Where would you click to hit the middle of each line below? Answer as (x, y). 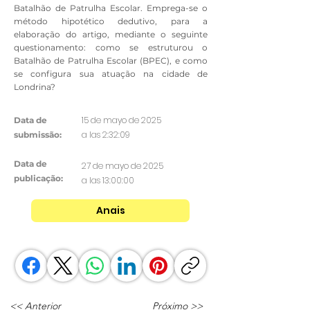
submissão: (38, 135)
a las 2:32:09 (106, 135)
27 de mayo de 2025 (122, 166)
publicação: (38, 179)
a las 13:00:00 (108, 181)
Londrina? (35, 87)
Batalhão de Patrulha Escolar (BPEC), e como (111, 61)
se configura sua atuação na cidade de (111, 74)
